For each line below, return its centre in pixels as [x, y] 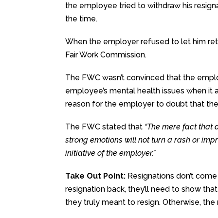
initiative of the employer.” [110, 153]
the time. [82, 18]
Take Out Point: [96, 176]
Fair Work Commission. [106, 54]
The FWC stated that [105, 127]
